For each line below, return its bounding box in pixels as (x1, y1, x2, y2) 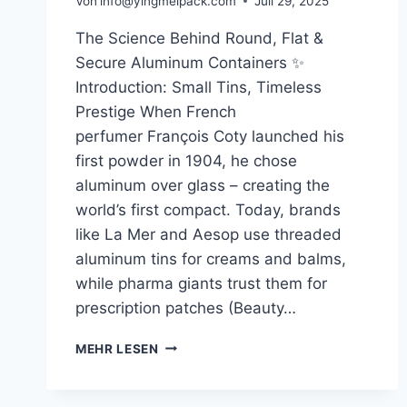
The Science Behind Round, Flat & (75, 28, 323, 47)
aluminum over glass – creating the (75, 175, 330, 194)
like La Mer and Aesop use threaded (75, 224, 342, 243)
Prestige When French (75, 102, 236, 121)
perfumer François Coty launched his (75, 126, 344, 145)
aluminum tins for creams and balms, (75, 249, 346, 268)
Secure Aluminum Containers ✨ (75, 53, 304, 72)
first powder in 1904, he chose (75, 151, 297, 170)
